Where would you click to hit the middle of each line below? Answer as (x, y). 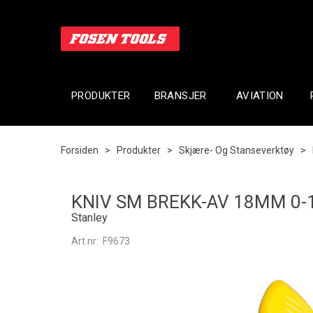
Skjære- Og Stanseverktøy (236, 150)
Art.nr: (86, 241)
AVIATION (260, 96)
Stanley (89, 218)
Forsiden (80, 150)
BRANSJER (180, 96)
